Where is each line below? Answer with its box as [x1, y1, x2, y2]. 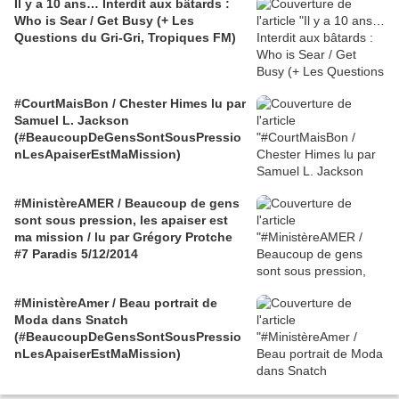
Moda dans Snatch [14, 313, 128, 328]
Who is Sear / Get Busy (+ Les [14, 13, 194, 28]
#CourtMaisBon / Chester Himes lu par [14, 96, 246, 111]
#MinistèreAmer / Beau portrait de [14, 296, 217, 311]
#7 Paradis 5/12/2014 [14, 247, 138, 262]
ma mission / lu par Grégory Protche [14, 230, 232, 245]
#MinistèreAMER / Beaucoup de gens [14, 196, 240, 211]
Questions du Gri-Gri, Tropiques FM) [14, 30, 236, 45]
